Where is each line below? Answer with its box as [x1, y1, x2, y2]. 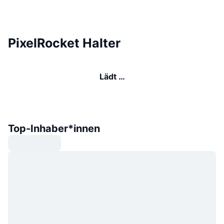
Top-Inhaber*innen [8, 122, 100, 134]
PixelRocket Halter [8, 35, 120, 50]
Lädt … [99, 71, 125, 81]
